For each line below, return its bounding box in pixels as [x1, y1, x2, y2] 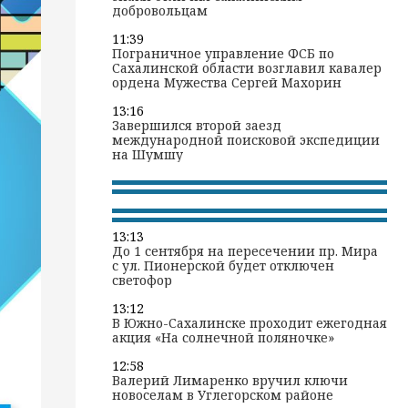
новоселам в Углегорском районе [112, 386, 333, 403]
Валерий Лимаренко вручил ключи [112, 372, 348, 389]
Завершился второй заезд [112, 117, 281, 134]
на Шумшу [112, 146, 183, 163]
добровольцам [112, 2, 208, 19]
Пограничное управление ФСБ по [112, 45, 334, 62]
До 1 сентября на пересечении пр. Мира [112, 242, 378, 260]
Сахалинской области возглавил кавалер [112, 59, 382, 76]
